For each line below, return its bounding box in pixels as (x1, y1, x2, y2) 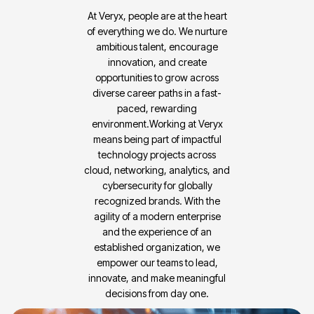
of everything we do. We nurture (87, 25, 227, 37)
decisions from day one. (105, 287, 209, 299)
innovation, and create (107, 55, 207, 68)
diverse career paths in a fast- (93, 86, 221, 99)
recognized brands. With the (94, 194, 220, 207)
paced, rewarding (117, 102, 197, 114)
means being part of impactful (93, 132, 221, 145)
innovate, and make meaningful (88, 271, 226, 284)
